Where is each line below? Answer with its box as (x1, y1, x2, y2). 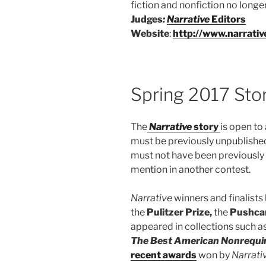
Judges (131, 13, 163, 25)
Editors (210, 13, 246, 25)
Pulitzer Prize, (147, 207, 212, 218)
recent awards (131, 249, 197, 261)
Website (131, 27, 169, 39)
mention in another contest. (131, 164, 251, 176)
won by (197, 249, 232, 261)
